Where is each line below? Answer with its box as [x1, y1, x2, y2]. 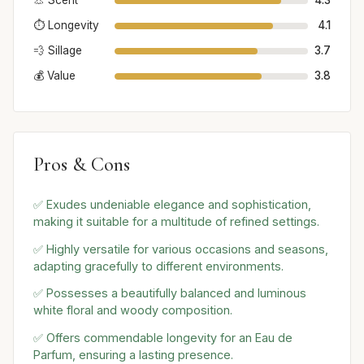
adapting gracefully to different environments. [33, 258, 284, 273]
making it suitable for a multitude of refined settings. [33, 214, 319, 228]
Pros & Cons [33, 153, 130, 177]
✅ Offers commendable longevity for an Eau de [33, 331, 292, 345]
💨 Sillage [33, 44, 82, 58]
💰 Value [33, 69, 76, 83]
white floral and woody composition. [33, 303, 232, 318]
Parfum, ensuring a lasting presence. [33, 348, 233, 362]
